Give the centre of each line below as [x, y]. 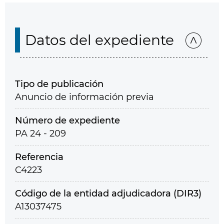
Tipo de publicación [59, 84]
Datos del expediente [99, 40]
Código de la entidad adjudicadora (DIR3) [108, 193]
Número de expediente [67, 120]
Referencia [39, 157]
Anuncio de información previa [84, 97]
